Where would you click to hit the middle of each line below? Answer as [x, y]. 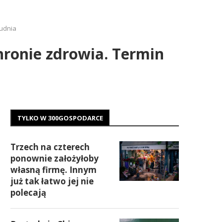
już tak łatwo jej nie [52, 181]
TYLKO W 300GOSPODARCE [60, 118]
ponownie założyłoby [55, 158]
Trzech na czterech [50, 147]
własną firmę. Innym [54, 170]
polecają [28, 193]
